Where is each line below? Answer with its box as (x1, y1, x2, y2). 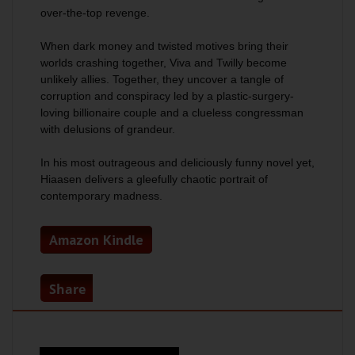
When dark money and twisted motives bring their (40, 40, 288, 52)
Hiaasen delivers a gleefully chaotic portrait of (40, 173, 268, 185)
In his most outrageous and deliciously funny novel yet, (40, 156, 315, 169)
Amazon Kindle (49, 231, 143, 249)
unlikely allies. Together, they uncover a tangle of (40, 73, 284, 86)
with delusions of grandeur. (40, 123, 175, 136)
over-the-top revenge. (40, 6, 150, 19)
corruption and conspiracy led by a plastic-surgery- (40, 90, 294, 102)
